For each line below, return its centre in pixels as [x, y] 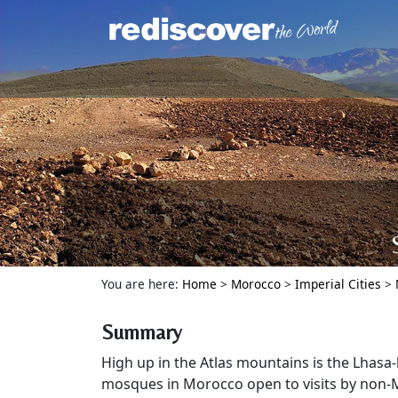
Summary [142, 332]
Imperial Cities [338, 284]
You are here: [142, 284]
